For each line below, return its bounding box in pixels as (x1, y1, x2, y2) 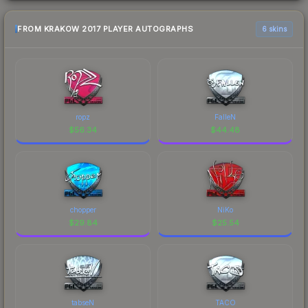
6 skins (262, 24, 287, 33)
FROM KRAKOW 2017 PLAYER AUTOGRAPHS (17, 24, 193, 34)
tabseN (71, 298, 94, 307)
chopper (69, 205, 96, 214)
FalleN (214, 112, 236, 121)
